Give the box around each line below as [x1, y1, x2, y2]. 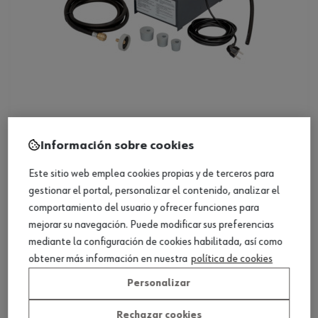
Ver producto [128, 167, 190, 180]
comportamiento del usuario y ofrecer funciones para [28, 202, 259, 214]
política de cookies [191, 253, 273, 265]
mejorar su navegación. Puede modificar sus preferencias [28, 219, 274, 231]
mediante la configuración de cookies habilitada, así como [28, 236, 283, 248]
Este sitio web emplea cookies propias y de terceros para [28, 168, 274, 180]
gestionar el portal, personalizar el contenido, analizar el [28, 185, 280, 197]
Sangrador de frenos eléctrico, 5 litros [28, 124, 251, 137]
